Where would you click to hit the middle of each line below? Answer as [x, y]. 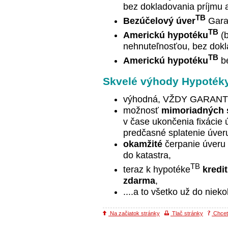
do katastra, [147, 155]
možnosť [142, 110]
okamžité [143, 144]
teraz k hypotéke [157, 169]
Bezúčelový [148, 21]
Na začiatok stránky [134, 213]
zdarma [139, 180]
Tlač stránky [187, 213]
